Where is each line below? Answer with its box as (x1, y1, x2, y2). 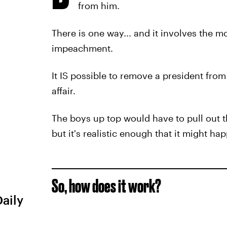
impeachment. (51, 43, 113, 54)
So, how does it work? (51, 175, 161, 196)
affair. (51, 85, 75, 96)
